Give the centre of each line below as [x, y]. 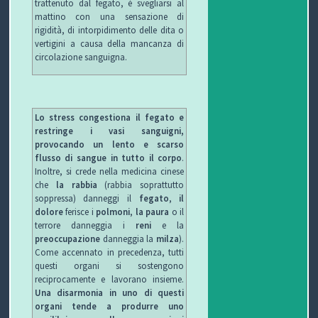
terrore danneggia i [85, 225]
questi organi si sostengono [109, 266]
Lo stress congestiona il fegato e [109, 117]
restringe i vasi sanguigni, [109, 131]
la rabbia [76, 185]
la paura [152, 212]
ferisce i [79, 212]
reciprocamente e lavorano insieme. [109, 279]
